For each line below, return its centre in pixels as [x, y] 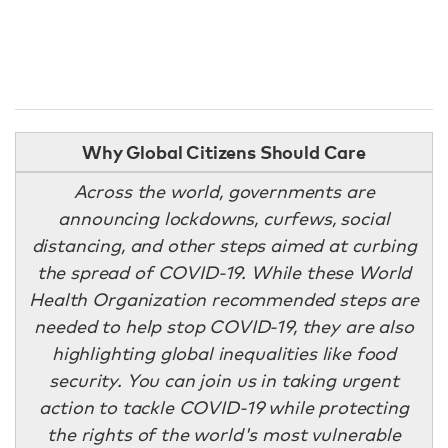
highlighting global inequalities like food [224, 353]
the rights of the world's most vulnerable [224, 434]
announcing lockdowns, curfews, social [224, 218]
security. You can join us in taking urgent [224, 380]
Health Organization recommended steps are [224, 299]
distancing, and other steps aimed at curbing [224, 245]
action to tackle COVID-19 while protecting [224, 407]
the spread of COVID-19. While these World [224, 272]
